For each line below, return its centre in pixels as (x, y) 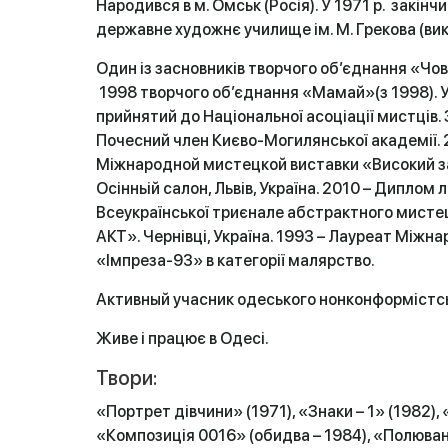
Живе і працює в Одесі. (182, 338)
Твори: (127, 378)
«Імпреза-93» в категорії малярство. (235, 260)
